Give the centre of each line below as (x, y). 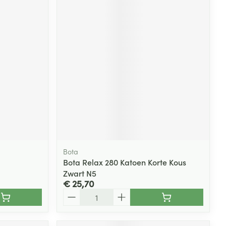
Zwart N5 (80, 173)
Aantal (75, 193)
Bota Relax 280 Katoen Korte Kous (125, 162)
